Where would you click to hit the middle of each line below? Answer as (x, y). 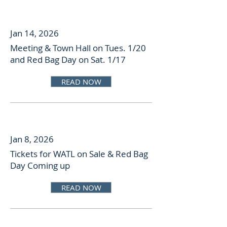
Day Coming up (40, 165)
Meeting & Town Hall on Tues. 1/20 (78, 48)
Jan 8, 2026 (32, 139)
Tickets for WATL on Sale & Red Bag (79, 154)
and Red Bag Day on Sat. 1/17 (68, 60)
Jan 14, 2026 (34, 33)
